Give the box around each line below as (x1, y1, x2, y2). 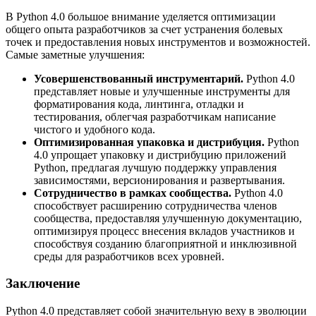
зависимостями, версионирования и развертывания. (34, 174, 285, 186)
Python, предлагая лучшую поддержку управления (34, 161, 276, 174)
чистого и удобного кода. (34, 123, 155, 135)
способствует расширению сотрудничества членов (34, 199, 277, 212)
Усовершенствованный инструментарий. (34, 72, 243, 85)
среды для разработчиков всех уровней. (34, 250, 224, 262)
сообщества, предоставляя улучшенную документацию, (34, 212, 302, 224)
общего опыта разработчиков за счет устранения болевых (6, 23, 283, 35)
